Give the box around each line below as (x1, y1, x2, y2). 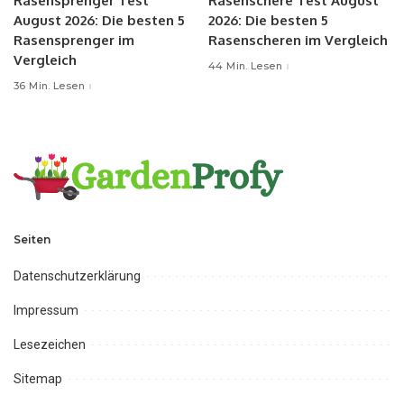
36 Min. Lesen (14, 79, 86, 93)
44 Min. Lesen (208, 60, 283, 73)
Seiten (14, 232, 50, 246)
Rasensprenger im (14, 32, 134, 50)
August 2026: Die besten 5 (14, 12, 185, 30)
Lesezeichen (14, 336, 86, 352)
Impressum (14, 302, 78, 317)
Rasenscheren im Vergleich (208, 32, 388, 50)
